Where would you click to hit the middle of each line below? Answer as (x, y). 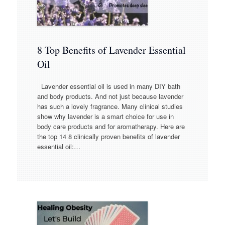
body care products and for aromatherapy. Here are (111, 126)
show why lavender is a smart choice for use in (105, 116)
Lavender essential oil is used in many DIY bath (108, 86)
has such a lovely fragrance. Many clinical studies (110, 106)
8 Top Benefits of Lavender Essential (111, 50)
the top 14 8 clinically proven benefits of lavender (108, 136)
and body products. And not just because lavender (110, 96)
